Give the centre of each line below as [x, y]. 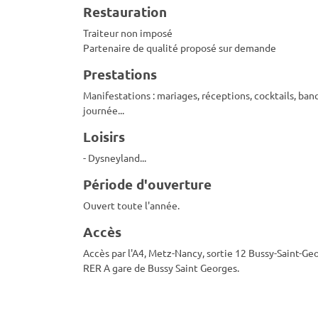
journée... [104, 110]
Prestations [120, 74]
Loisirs [104, 137]
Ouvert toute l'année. [131, 205]
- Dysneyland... [115, 158]
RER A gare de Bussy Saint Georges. [161, 268]
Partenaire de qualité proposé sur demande [180, 48]
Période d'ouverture [147, 184]
